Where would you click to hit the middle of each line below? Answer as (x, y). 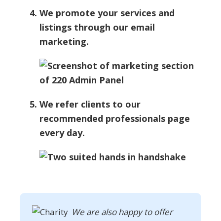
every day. (62, 133)
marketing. (64, 42)
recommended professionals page (115, 119)
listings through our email (97, 27)
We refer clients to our (90, 104)
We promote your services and (107, 13)
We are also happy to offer (122, 212)
